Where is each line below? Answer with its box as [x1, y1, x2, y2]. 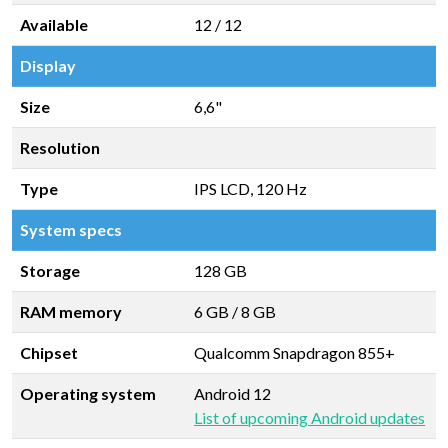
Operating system [20, 384, 156, 403]
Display [20, 56, 76, 75]
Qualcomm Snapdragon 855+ [194, 343, 395, 362]
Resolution [20, 138, 100, 157]
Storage [20, 261, 80, 280]
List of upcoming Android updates [194, 408, 425, 427]
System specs [20, 220, 122, 239]
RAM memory [20, 302, 122, 321]
